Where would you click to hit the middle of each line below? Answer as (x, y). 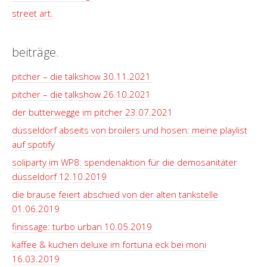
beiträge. (35, 52)
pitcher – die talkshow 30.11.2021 (81, 76)
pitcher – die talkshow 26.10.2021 (81, 94)
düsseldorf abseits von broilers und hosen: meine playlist (130, 130)
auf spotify (33, 144)
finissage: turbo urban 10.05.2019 (82, 226)
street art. (32, 13)
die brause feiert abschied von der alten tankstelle (115, 194)
